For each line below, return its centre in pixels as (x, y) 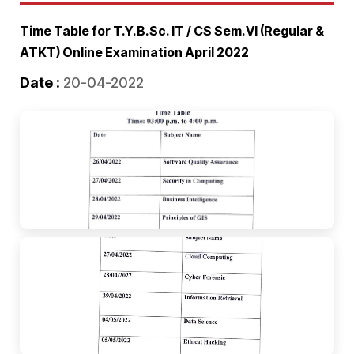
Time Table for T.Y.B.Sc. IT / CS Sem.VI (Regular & (172, 31)
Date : (40, 83)
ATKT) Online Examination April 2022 (134, 53)
